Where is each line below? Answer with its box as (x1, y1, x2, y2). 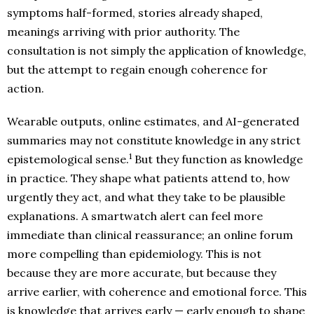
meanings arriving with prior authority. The (7, 25, 240, 39)
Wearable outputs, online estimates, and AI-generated (7, 114, 299, 128)
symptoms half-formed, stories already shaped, (7, 6, 263, 20)
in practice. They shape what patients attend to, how (7, 171, 290, 185)
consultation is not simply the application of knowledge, (7, 43, 306, 57)
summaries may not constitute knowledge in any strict (7, 133, 301, 147)
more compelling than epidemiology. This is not (7, 247, 261, 261)
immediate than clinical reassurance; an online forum (7, 228, 293, 242)
